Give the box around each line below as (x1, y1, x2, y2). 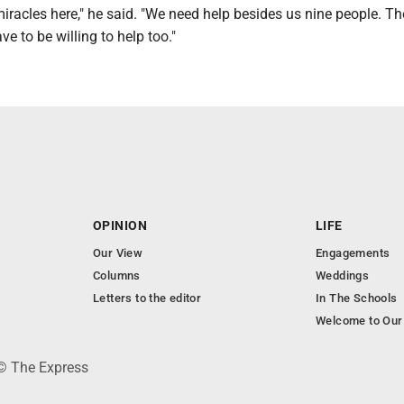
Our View (93, 246, 143, 260)
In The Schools (316, 291, 398, 305)
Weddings (316, 269, 370, 282)
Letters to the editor (93, 291, 202, 305)
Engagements (316, 246, 390, 260)
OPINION (93, 218, 147, 233)
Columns (93, 269, 141, 282)
